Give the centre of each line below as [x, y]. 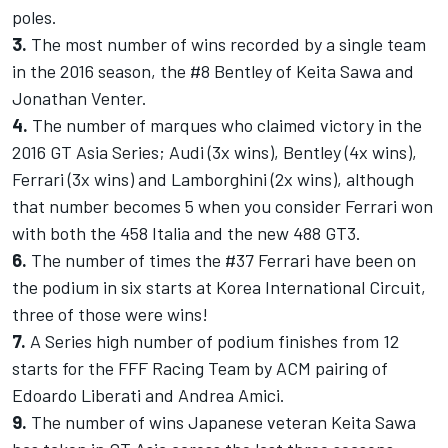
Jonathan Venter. [79, 98]
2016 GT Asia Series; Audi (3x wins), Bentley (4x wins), [214, 152]
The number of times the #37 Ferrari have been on [221, 260]
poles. [34, 17]
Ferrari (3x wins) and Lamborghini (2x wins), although [213, 179]
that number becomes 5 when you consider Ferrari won [222, 206]
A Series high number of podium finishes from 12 [212, 341]
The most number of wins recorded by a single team [226, 44]
